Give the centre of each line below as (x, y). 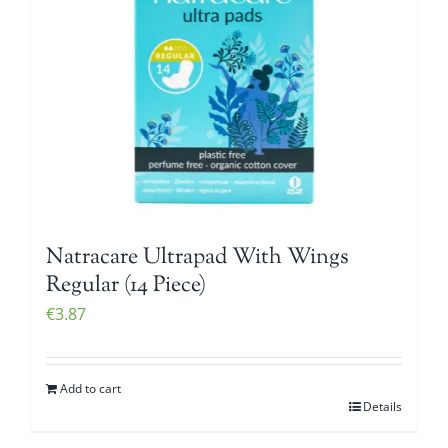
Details (382, 406)
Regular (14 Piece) (126, 285)
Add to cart (90, 388)
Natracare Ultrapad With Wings (197, 257)
